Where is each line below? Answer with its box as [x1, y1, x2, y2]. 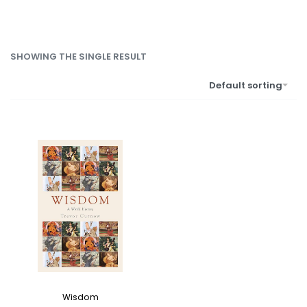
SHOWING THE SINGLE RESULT [10, 49, 147, 63]
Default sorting [209, 78, 282, 92]
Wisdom [62, 291, 99, 304]
